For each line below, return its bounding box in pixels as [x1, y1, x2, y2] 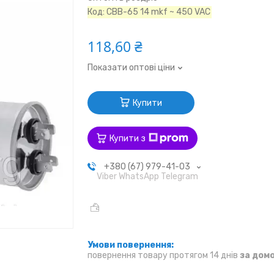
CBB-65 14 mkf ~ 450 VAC [106, 7, 211, 18]
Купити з [109, 133, 146, 144]
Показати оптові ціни [87, 62, 176, 73]
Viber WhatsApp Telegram [96, 171, 198, 182]
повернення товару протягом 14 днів [87, 250, 240, 261]
